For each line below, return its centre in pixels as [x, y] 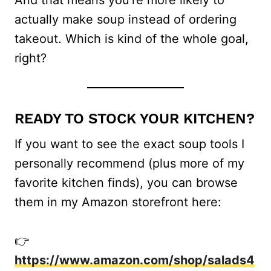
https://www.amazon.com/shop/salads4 [135, 260]
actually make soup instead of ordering [126, 19]
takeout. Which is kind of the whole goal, [132, 38]
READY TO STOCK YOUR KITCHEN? [135, 118]
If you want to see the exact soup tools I [129, 144]
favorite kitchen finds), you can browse [126, 182]
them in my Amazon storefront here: [118, 202]
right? [31, 58]
